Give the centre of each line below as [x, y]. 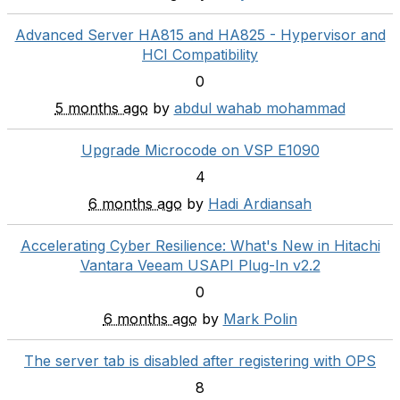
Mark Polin [260, 319]
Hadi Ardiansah [260, 204]
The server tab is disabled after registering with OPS [200, 361]
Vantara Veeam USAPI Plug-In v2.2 [200, 265]
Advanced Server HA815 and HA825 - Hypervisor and [200, 35]
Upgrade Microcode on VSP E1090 [200, 150]
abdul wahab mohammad [259, 108]
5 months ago [101, 108]
